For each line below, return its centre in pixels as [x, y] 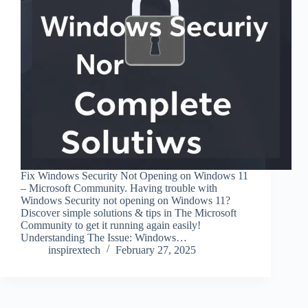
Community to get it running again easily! [111, 225]
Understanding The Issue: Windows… [104, 238]
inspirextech [74, 250]
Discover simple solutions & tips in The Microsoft [129, 213]
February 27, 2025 [156, 250]
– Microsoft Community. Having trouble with [119, 188]
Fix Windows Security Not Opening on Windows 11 [134, 176]
